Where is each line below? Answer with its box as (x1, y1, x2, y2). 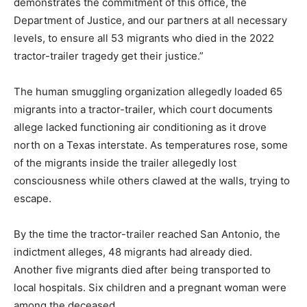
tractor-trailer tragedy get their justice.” (14, 49, 204, 63)
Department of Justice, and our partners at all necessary (14, 14, 287, 27)
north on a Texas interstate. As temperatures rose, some (14, 138, 288, 152)
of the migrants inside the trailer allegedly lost (14, 156, 236, 170)
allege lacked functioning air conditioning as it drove (14, 121, 267, 134)
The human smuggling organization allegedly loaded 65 (14, 85, 282, 99)
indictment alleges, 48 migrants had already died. (14, 245, 252, 259)
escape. (14, 192, 51, 206)
